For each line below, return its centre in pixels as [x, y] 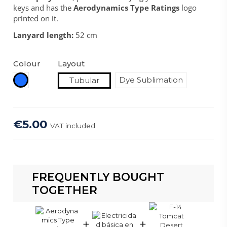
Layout [71, 63]
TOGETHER [64, 190]
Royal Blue [41, 80]
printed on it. [36, 18]
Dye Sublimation [151, 80]
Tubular [85, 81]
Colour [27, 63]
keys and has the [44, 8]
